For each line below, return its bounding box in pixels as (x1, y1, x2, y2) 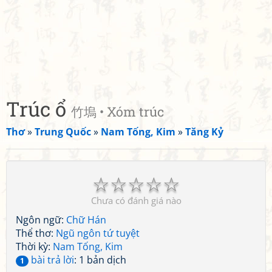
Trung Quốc (35, 125, 91, 138)
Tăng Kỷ (185, 125, 223, 138)
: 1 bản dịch (74, 253, 126, 267)
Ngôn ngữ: (16, 213, 66, 226)
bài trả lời (29, 253, 74, 267)
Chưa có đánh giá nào (90, 194, 182, 206)
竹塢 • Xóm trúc (71, 103, 164, 120)
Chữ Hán (66, 213, 106, 226)
